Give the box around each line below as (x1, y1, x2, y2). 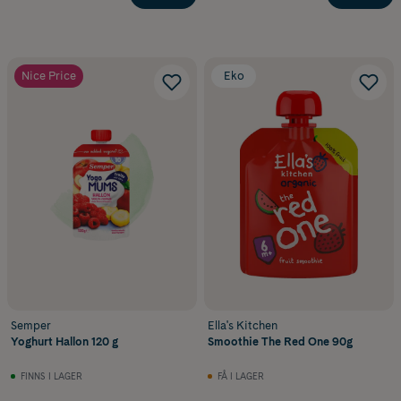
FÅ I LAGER (218, 371, 264, 382)
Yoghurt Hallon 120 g (11, 334, 118, 348)
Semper (11, 318, 51, 332)
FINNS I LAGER (21, 371, 82, 382)
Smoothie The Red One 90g (208, 334, 353, 348)
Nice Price (21, 69, 76, 83)
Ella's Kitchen (208, 318, 277, 332)
